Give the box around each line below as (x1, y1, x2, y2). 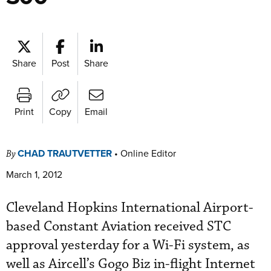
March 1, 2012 (6, 168, 62, 181)
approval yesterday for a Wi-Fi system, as (6, 237, 250, 254)
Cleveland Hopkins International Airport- (6, 199, 253, 217)
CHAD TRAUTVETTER (18, 146, 112, 160)
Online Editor (120, 146, 176, 160)
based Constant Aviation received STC (6, 218, 231, 235)
